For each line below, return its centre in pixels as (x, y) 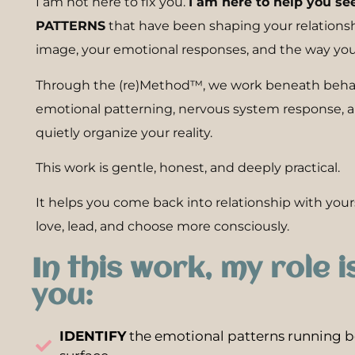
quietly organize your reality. (124, 132)
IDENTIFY (93, 336)
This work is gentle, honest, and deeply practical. (188, 167)
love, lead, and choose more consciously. (162, 227)
